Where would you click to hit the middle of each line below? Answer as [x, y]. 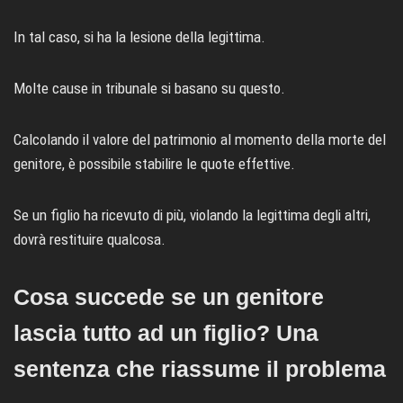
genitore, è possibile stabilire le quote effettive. [154, 163]
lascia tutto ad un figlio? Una [166, 332]
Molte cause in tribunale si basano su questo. [149, 88]
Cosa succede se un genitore [169, 296]
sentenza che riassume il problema [200, 368]
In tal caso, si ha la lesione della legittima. [139, 36]
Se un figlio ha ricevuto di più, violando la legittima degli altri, [192, 215]
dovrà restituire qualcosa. [90, 239]
